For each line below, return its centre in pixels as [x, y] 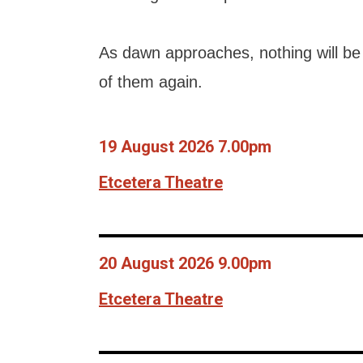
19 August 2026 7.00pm [185, 147]
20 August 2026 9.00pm [185, 263]
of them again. [151, 82]
